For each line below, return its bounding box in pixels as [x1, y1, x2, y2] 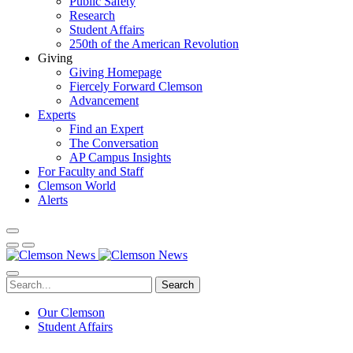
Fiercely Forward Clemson [69, 80, 203, 93]
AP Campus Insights [69, 150, 171, 164]
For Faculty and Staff [38, 165, 143, 178]
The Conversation [69, 136, 158, 150]
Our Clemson [38, 306, 105, 319]
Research [69, 9, 115, 22]
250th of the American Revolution [69, 37, 239, 50]
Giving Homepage [69, 65, 162, 79]
